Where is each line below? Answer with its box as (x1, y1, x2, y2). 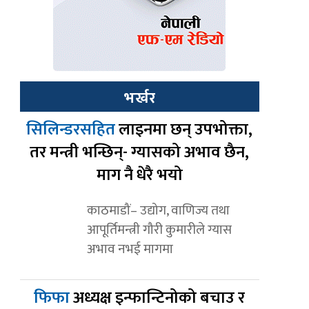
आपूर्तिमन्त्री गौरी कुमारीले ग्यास (86, 219, 232, 241)
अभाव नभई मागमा (86, 238, 173, 261)
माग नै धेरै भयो (96, 161, 183, 190)
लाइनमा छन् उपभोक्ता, (119, 116, 253, 144)
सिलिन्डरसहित (26, 116, 119, 144)
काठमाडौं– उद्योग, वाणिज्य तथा (86, 199, 230, 222)
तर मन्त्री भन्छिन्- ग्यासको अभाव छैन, (30, 139, 250, 167)
